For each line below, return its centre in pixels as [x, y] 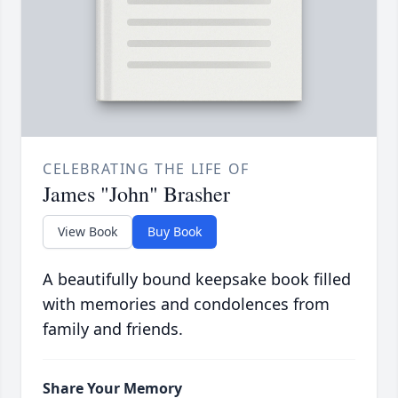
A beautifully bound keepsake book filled [197, 279]
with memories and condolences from [186, 304]
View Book [88, 232]
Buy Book [175, 232]
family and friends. [113, 329]
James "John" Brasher [136, 194]
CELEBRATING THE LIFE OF [146, 169]
